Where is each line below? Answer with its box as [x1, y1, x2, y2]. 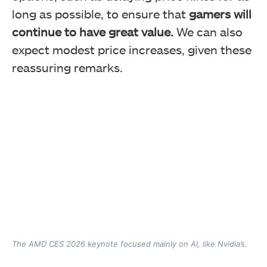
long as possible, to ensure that [12, 6, 189, 21]
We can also [173, 24, 243, 39]
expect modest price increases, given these [12, 42, 252, 57]
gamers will [189, 6, 252, 21]
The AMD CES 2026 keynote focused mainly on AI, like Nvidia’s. [12, 238, 247, 249]
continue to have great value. [12, 24, 173, 39]
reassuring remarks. [12, 60, 123, 74]
